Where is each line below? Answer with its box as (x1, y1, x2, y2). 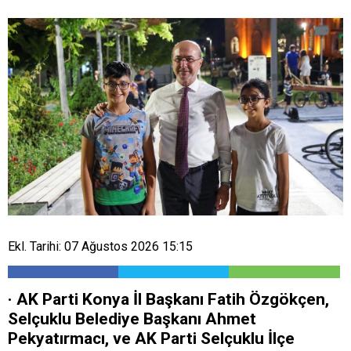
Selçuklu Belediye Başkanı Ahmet (8, 309, 256, 329)
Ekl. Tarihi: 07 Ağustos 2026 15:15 (8, 239, 193, 255)
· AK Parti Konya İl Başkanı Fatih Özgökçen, (8, 290, 329, 309)
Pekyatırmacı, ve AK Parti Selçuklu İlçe (8, 329, 295, 349)
